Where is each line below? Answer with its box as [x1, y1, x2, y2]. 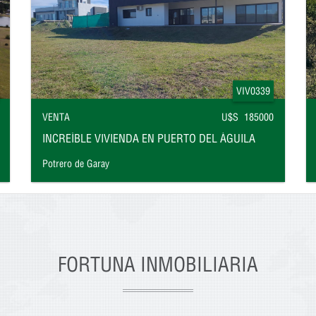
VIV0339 [236, 85, 270, 97]
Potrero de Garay [42, 157, 109, 171]
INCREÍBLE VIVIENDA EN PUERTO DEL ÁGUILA [42, 131, 255, 145]
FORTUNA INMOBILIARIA [58, 252, 258, 276]
